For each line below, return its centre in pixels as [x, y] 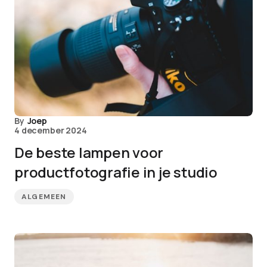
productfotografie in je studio [116, 172]
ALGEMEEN [44, 197]
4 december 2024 [51, 130]
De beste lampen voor [89, 152]
